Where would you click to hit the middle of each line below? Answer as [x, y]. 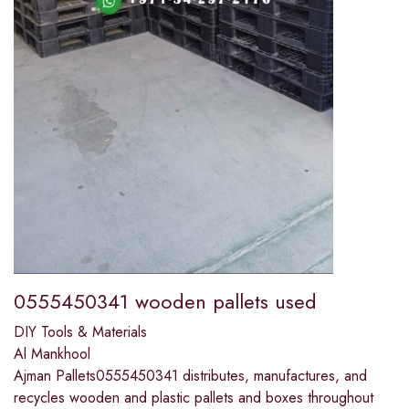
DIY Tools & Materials [80, 332]
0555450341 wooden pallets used [165, 302]
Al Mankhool [52, 354]
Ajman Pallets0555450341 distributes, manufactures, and [190, 376]
